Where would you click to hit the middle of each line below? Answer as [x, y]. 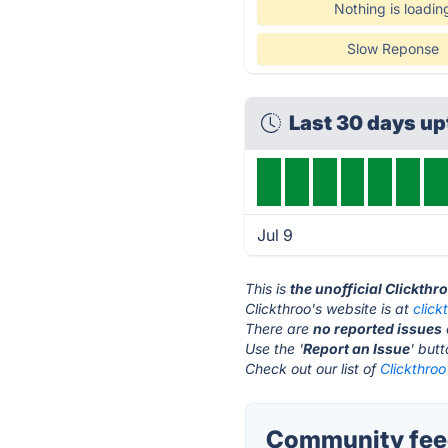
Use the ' [274, 348]
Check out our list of [313, 368]
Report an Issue [357, 348]
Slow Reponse [392, 48]
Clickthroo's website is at [329, 308]
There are [279, 328]
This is [268, 288]
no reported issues [378, 328]
